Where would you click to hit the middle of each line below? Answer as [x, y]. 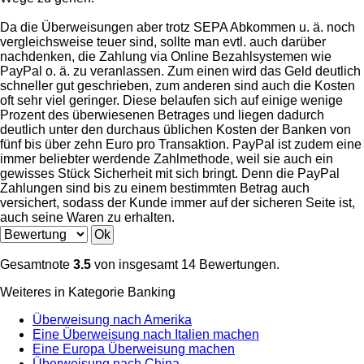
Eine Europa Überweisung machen [134, 349]
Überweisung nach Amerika [112, 319]
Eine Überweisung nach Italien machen [146, 334]
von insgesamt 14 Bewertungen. [185, 264]
